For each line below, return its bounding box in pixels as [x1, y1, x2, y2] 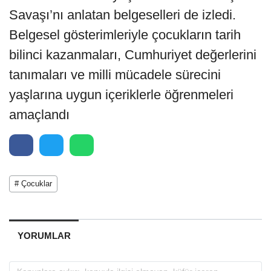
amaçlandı [9, 106, 70, 122]
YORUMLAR [17, 230, 71, 241]
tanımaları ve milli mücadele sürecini [9, 67, 221, 82]
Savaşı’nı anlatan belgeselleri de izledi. [9, 7, 236, 22]
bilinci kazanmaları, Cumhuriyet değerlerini [9, 47, 256, 62]
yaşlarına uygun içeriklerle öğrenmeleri [9, 87, 233, 102]
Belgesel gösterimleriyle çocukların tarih [9, 27, 241, 42]
